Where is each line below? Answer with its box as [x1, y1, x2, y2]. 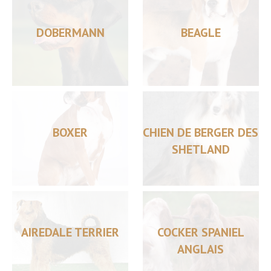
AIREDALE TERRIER [21, 224, 120, 240]
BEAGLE [180, 25, 221, 41]
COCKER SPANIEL [157, 224, 244, 240]
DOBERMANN [36, 25, 105, 41]
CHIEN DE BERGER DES [143, 125, 259, 140]
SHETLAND [171, 142, 230, 157]
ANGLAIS [177, 241, 224, 257]
